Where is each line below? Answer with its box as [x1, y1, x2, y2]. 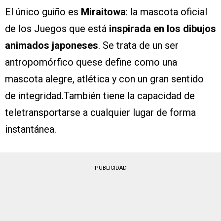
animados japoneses [5, 39, 98, 51]
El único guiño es [5, 5, 81, 18]
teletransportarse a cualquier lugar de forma [5, 106, 196, 118]
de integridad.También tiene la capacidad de [5, 89, 195, 102]
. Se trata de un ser [98, 39, 179, 51]
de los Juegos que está [5, 22, 107, 35]
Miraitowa [81, 5, 126, 18]
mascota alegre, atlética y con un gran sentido [5, 73, 204, 85]
